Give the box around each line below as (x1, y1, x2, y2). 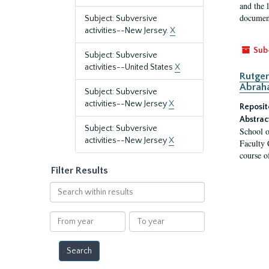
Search (49, 183, 76, 192)
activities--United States (85, 62, 175, 72)
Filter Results (51, 165, 108, 176)
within (49, 195, 74, 204)
